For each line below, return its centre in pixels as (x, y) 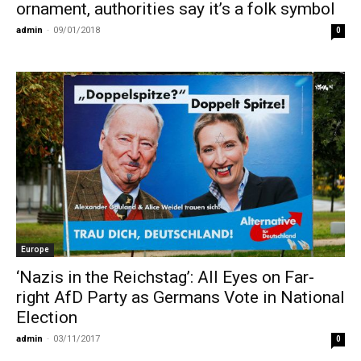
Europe (35, 250)
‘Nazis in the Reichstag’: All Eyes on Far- (165, 278)
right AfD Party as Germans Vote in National (180, 298)
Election (47, 318)
